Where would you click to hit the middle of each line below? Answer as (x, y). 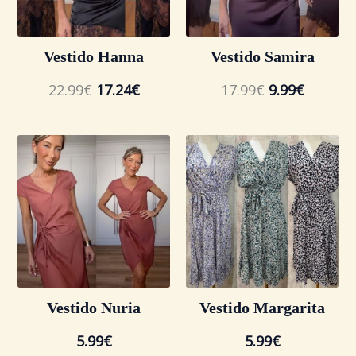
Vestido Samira (262, 56)
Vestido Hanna (94, 56)
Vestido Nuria (94, 307)
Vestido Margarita (262, 307)
